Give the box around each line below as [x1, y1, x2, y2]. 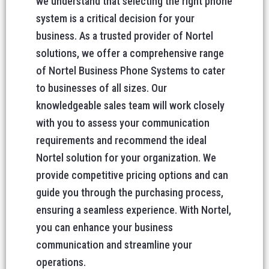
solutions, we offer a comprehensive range [36, 47, 224, 59]
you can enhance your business [36, 221, 173, 234]
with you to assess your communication [36, 116, 210, 129]
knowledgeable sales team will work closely [36, 99, 225, 112]
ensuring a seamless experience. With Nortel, [36, 204, 231, 216]
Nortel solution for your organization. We [36, 151, 216, 164]
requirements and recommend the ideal [36, 134, 207, 147]
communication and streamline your [36, 238, 192, 251]
